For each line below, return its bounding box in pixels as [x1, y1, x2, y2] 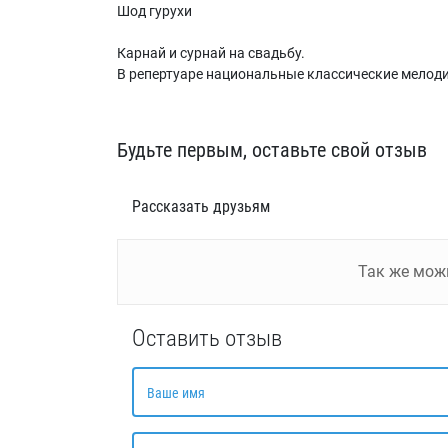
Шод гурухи [117, 3, 192, 19]
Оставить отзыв [132, 325, 282, 352]
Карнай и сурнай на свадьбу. [117, 45, 305, 61]
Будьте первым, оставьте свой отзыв [117, 138, 427, 162]
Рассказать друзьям [132, 197, 270, 216]
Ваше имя [147, 385, 205, 401]
